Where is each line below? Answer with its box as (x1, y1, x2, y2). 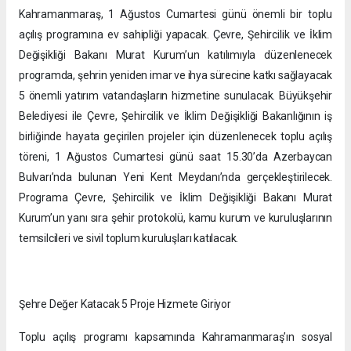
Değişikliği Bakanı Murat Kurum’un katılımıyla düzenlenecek (19, 48, 332, 61)
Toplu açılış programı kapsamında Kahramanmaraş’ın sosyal (19, 330, 332, 343)
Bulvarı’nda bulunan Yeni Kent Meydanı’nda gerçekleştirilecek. (19, 170, 332, 183)
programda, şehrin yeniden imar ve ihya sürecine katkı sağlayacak (19, 68, 332, 81)
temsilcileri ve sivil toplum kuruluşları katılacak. (19, 231, 239, 244)
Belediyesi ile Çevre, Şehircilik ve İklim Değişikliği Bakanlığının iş (19, 109, 332, 122)
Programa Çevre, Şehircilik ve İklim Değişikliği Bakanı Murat (19, 190, 332, 204)
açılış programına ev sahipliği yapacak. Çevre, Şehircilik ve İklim (19, 27, 332, 41)
